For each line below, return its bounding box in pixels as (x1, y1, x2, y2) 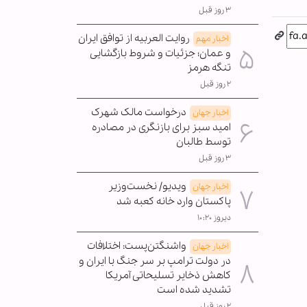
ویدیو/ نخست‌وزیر (108, 179, 186, 193)
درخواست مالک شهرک (91, 105, 186, 119)
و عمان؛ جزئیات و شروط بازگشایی (90, 46, 231, 60)
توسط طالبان (176, 134, 231, 149)
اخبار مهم (196, 32, 228, 45)
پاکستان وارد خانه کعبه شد (116, 194, 231, 208)
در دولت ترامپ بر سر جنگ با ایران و (79, 254, 231, 268)
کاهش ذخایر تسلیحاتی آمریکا (106, 268, 231, 282)
